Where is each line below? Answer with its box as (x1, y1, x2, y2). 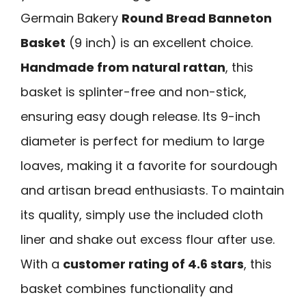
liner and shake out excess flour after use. (20, 231, 275, 249)
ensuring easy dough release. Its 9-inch (20, 108, 260, 126)
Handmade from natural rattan (20, 59, 225, 76)
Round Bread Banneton (122, 10, 272, 27)
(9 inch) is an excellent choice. (66, 34, 253, 52)
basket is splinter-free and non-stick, (20, 83, 247, 101)
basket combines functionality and (20, 280, 233, 298)
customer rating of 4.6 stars (63, 255, 244, 273)
